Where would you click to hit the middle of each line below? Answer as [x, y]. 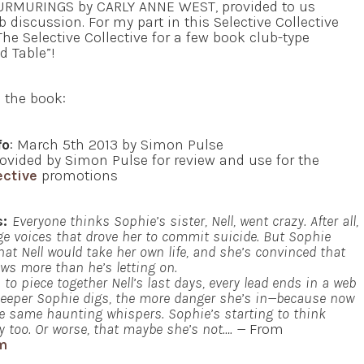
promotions [78, 175]
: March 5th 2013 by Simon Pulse [117, 144]
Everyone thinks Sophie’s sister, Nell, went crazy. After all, [185, 221]
